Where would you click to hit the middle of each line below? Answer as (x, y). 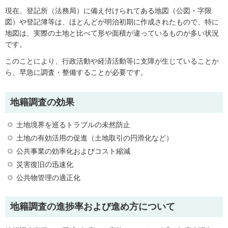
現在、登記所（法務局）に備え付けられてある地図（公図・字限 (108, 11)
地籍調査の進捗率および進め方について (93, 207)
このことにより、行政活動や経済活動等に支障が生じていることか (112, 61)
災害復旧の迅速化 (45, 165)
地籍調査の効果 (42, 102)
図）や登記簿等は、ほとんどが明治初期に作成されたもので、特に (112, 22)
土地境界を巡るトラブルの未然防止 (73, 125)
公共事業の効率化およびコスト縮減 (73, 151)
